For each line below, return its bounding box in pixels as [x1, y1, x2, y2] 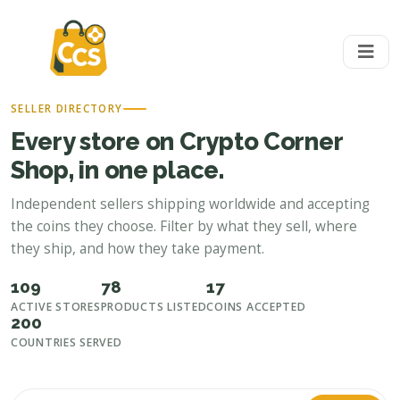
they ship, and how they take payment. [11, 239, 264, 258]
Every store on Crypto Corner [11, 127, 343, 155]
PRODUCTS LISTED [100, 299, 207, 314]
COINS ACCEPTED [206, 299, 306, 314]
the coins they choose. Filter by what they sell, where [11, 217, 357, 236]
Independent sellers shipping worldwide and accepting [11, 195, 370, 213]
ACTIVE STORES [11, 299, 101, 314]
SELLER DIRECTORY [11, 101, 123, 115]
